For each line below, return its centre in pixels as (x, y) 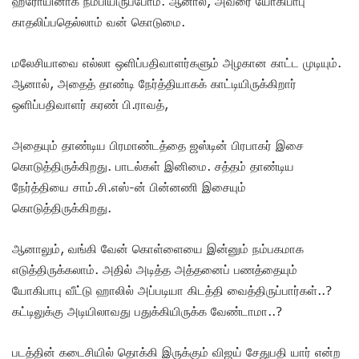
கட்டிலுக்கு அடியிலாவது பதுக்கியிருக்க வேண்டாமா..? (147, 311)
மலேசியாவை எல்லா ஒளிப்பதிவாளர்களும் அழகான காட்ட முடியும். (177, 63)
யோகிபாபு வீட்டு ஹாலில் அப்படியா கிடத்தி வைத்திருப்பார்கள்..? (172, 290)
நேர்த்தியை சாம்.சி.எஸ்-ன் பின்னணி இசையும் (129, 187)
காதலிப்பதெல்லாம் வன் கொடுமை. (101, 22)
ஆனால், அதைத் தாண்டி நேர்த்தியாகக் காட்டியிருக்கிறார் (154, 84)
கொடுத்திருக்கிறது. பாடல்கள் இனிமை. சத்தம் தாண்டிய (153, 166)
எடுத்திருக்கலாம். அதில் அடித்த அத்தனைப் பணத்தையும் (155, 270)
